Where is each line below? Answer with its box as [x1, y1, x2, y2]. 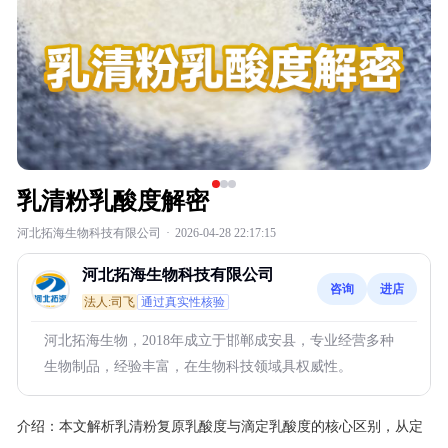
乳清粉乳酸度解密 [17, 188, 209, 214]
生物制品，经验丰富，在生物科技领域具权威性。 [44, 359, 352, 374]
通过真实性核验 [141, 295, 225, 309]
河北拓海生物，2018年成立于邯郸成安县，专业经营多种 [44, 333, 394, 348]
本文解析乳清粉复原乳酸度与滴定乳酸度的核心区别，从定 [59, 419, 423, 434]
